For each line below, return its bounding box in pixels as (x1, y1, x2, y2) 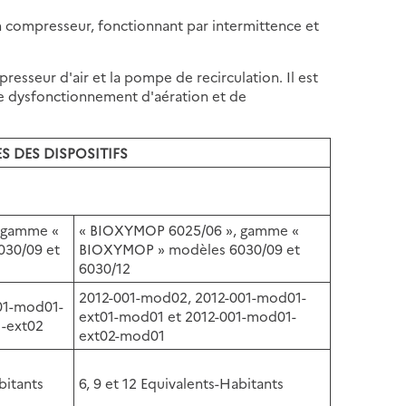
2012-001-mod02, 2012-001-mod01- (79, 286, 307, 306)
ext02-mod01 (79, 324, 166, 344)
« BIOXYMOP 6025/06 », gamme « (79, 219, 300, 239)
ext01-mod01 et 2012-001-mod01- (79, 305, 297, 325)
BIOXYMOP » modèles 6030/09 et (79, 238, 301, 258)
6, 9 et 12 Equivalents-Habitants (79, 372, 285, 392)
